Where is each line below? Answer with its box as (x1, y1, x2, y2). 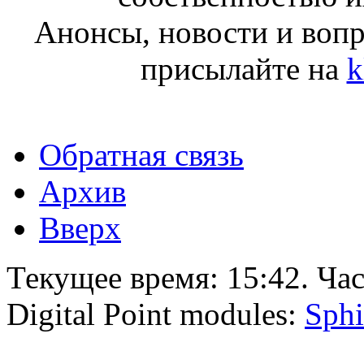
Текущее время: (6, 260, 227, 296)
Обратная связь (39, 137, 244, 173)
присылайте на (140, 51, 347, 87)
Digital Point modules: (6, 297, 305, 332)
